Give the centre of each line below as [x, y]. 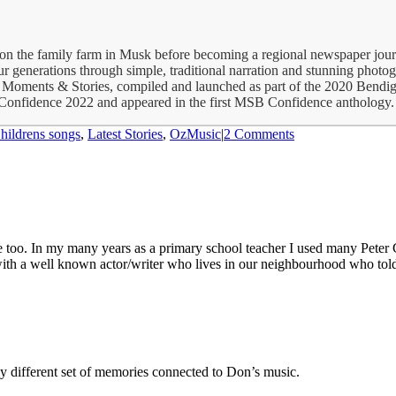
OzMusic [195, 133]
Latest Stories [125, 133]
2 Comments [259, 133]
